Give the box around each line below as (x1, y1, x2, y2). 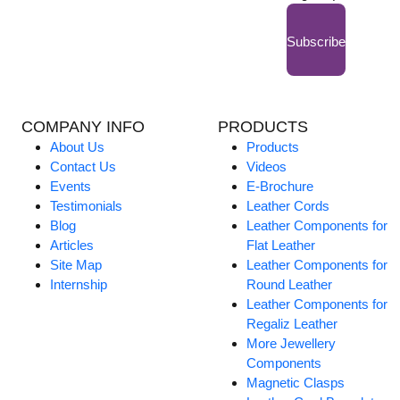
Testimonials (50, 198, 123, 214)
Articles (50, 237, 95, 254)
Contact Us (50, 159, 117, 175)
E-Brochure (246, 179, 314, 195)
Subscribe (286, 34, 346, 50)
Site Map (50, 257, 103, 273)
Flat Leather (246, 237, 316, 254)
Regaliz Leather (246, 316, 338, 332)
